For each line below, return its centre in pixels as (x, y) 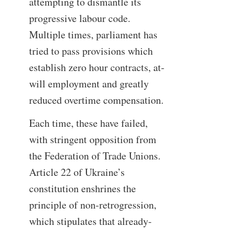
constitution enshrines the (82, 188)
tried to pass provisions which (91, 51)
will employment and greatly (89, 83)
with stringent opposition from (93, 139)
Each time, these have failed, (88, 123)
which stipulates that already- (90, 221)
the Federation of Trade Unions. (95, 155)
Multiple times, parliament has (93, 34)
